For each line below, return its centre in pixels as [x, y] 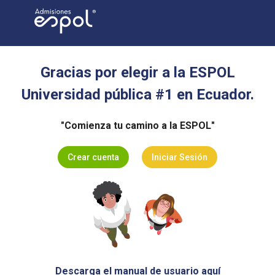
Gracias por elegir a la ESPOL [137, 72]
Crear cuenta [94, 157]
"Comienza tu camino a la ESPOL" [137, 126]
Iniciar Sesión [179, 157]
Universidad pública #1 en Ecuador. [137, 94]
